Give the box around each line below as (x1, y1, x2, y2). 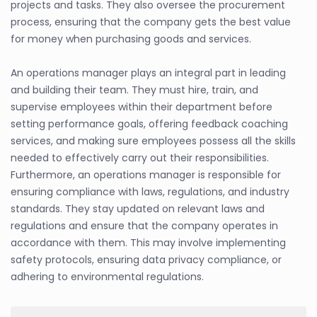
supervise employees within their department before (11, 100, 272, 115)
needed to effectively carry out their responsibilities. (11, 151, 269, 166)
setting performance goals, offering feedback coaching (11, 117, 288, 132)
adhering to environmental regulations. (11, 270, 204, 284)
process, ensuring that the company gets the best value (11, 15, 291, 30)
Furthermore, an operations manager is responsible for (11, 168, 281, 183)
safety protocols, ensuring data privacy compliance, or (11, 253, 282, 267)
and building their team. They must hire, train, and (11, 83, 258, 98)
